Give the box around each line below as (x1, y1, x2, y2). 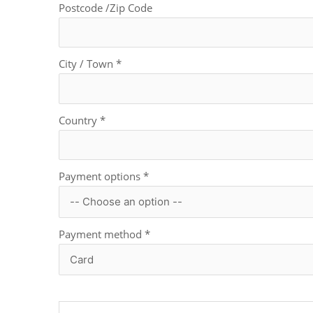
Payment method (59, 226, 145, 241)
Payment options (59, 169, 143, 184)
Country (59, 112, 100, 127)
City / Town (59, 57, 116, 71)
